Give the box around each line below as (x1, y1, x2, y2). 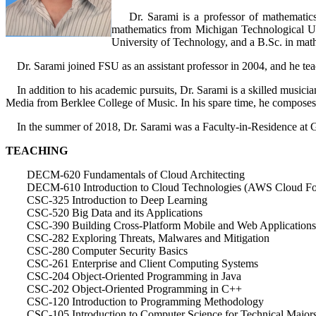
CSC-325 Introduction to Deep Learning (27, 193, 207, 206)
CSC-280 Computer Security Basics (27, 244, 188, 257)
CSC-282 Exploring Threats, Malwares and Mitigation (27, 231, 269, 244)
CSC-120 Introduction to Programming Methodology (27, 295, 264, 308)
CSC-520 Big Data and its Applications (27, 206, 202, 219)
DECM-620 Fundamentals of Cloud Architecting (27, 168, 245, 181)
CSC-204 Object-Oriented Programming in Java (27, 269, 241, 282)
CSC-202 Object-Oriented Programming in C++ (27, 282, 242, 295)
